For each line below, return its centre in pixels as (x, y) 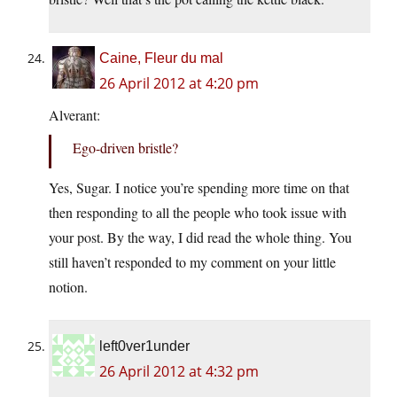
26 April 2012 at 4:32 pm (179, 372)
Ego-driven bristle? (125, 148)
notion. (68, 287)
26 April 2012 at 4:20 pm (179, 84)
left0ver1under (144, 346)
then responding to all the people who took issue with (198, 213)
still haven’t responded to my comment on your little (192, 262)
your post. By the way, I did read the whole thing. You (200, 237)
